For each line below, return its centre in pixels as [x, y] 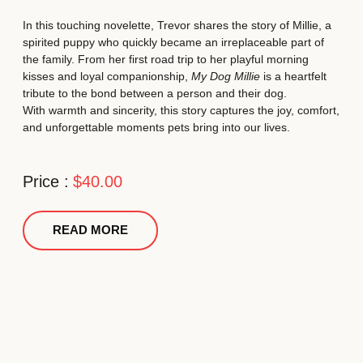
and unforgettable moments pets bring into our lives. [156, 128]
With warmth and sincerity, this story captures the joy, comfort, [181, 111]
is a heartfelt [293, 77]
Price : [46, 181]
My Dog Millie [226, 77]
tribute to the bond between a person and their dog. [155, 94]
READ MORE [90, 230]
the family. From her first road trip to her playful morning [166, 60]
